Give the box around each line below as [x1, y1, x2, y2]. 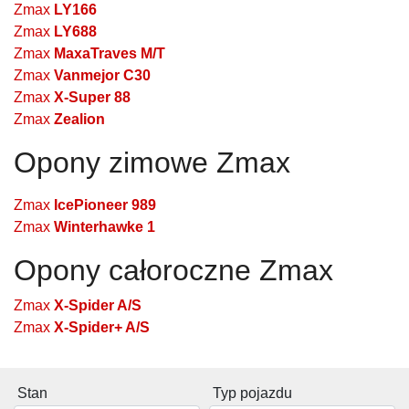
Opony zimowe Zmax [14, 145, 290, 179]
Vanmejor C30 [54, 67, 151, 83]
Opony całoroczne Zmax [14, 253, 333, 287]
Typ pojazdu [213, 384, 292, 401]
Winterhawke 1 [54, 218, 155, 235]
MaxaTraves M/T [54, 45, 165, 61]
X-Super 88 [54, 89, 131, 105]
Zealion [54, 110, 105, 127]
